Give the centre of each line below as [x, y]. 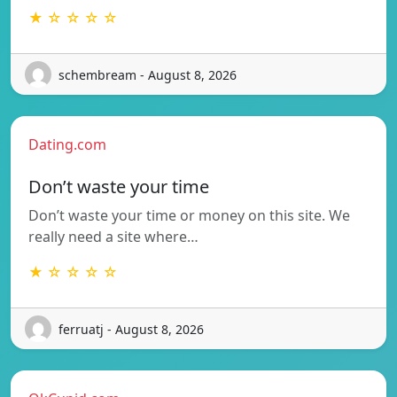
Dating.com [67, 145]
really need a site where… [113, 237]
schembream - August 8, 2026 [148, 74]
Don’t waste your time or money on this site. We [189, 216]
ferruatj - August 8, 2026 [131, 329]
